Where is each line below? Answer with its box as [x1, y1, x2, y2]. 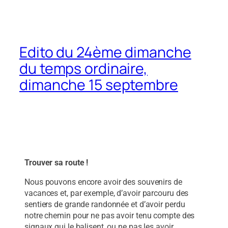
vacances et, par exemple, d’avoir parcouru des [24, 188, 189, 198]
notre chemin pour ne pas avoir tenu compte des [24, 211, 195, 221]
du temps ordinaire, [19, 58, 148, 78]
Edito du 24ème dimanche [19, 42, 191, 62]
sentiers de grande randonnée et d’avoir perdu [24, 199, 185, 210]
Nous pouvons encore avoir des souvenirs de [24, 177, 182, 187]
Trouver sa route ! [24, 158, 89, 168]
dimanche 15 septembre [19, 74, 178, 95]
